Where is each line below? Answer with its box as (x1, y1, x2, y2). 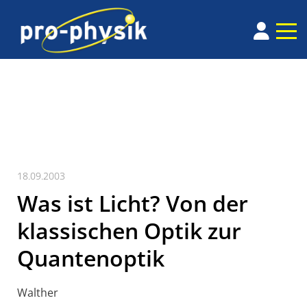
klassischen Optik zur (17, 216, 241, 246)
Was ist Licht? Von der (17, 188, 248, 219)
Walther (17, 285, 58, 301)
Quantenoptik (17, 243, 164, 273)
